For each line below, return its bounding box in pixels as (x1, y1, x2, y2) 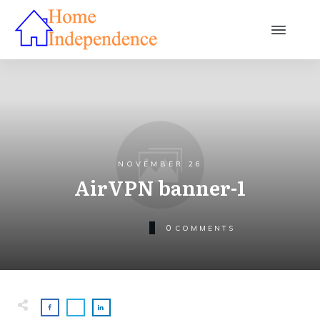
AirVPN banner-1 (74, 172, 246, 202)
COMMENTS (174, 223, 235, 233)
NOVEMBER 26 (117, 159, 203, 169)
